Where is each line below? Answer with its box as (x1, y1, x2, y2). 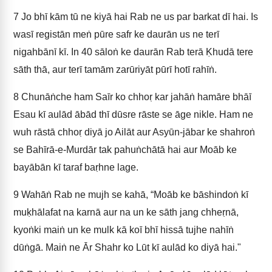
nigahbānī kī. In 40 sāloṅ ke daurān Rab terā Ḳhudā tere (13, 47, 253, 57)
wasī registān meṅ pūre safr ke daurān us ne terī (13, 29, 219, 39)
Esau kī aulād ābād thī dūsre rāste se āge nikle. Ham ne (13, 109, 253, 120)
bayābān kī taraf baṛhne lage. (13, 162, 138, 172)
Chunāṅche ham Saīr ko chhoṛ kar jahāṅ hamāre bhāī (19, 92, 251, 102)
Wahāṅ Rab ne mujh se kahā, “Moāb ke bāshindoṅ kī (19, 189, 248, 200)
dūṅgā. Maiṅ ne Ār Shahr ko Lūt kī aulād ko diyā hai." (13, 242, 241, 253)
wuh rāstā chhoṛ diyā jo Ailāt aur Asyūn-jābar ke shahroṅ (13, 127, 255, 137)
